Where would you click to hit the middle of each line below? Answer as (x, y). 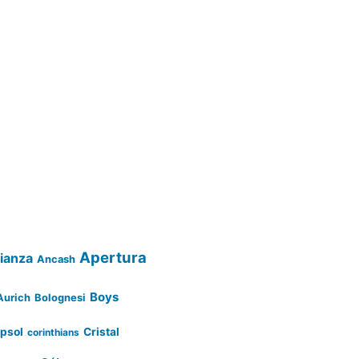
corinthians (53, 332)
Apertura (113, 257)
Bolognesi (60, 297)
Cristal (101, 331)
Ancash (56, 259)
